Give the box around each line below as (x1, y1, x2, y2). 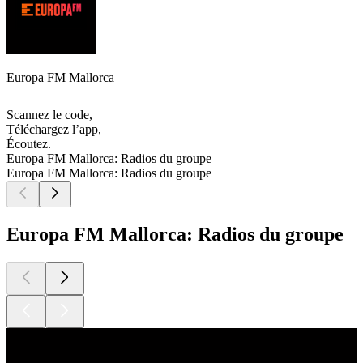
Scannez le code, (6, 108, 92, 122)
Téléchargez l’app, (6, 122, 101, 137)
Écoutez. (6, 137, 51, 152)
